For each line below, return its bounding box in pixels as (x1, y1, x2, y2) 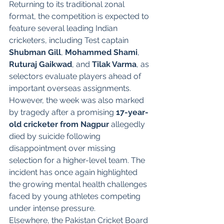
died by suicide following (9, 131, 102, 141)
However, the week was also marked (9, 95, 146, 105)
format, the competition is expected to (9, 11, 151, 21)
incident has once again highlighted (9, 167, 139, 177)
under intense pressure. (9, 203, 95, 213)
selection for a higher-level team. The (9, 155, 147, 165)
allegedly (109, 119, 147, 129)
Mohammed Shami (65, 47, 137, 57)
